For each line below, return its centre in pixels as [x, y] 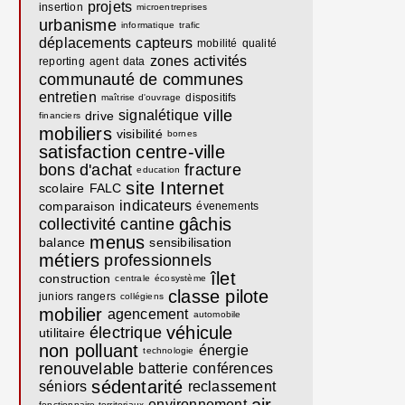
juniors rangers [77, 297]
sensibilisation [191, 242]
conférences [233, 368]
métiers [70, 260]
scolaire [62, 188]
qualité [259, 43]
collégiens [142, 296]
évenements [228, 206]
